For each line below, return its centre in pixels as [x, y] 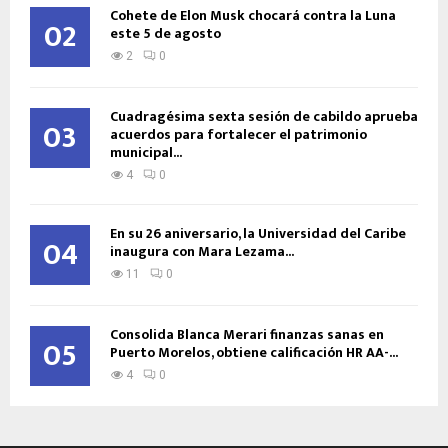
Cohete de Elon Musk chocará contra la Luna [253, 16]
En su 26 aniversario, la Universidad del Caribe [258, 234]
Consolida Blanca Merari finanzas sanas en [247, 335]
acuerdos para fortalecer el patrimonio [238, 135]
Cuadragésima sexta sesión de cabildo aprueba [264, 117]
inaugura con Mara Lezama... [202, 252]
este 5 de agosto [165, 34]
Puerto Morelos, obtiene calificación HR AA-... [254, 353]
